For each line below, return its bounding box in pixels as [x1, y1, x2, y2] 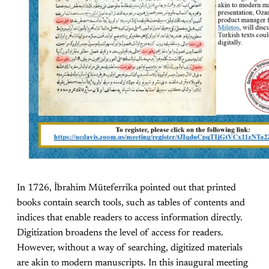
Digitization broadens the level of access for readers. [17, 228, 223, 238]
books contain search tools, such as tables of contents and [17, 198, 245, 208]
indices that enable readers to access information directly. [17, 213, 243, 223]
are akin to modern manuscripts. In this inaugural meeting [17, 258, 248, 268]
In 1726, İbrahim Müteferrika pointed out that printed [17, 183, 236, 193]
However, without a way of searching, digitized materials [17, 243, 243, 253]
